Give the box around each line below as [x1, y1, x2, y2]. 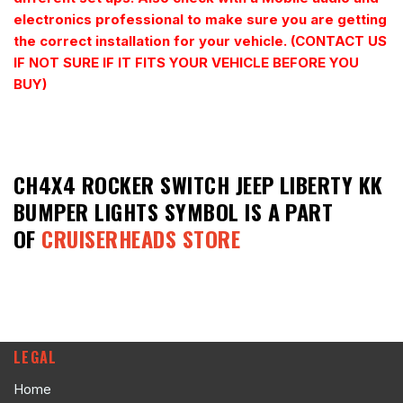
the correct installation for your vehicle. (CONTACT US [13, 31, 387, 49]
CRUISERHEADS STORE [41, 221, 241, 255]
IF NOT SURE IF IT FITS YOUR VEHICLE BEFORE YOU [13, 53, 359, 71]
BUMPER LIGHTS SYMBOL [13, 194, 246, 228]
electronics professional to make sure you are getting [13, 10, 387, 28]
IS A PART [245, 194, 334, 228]
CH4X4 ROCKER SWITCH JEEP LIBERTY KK [13, 167, 383, 201]
